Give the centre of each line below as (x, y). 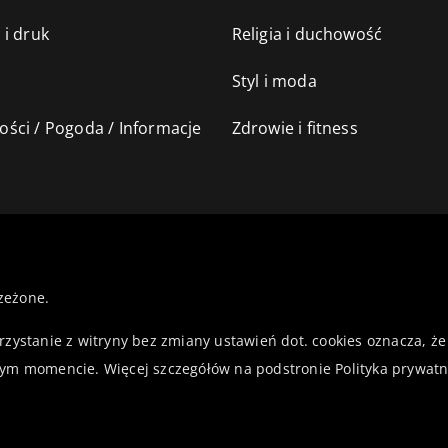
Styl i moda (274, 81)
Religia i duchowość (307, 34)
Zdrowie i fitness (294, 128)
